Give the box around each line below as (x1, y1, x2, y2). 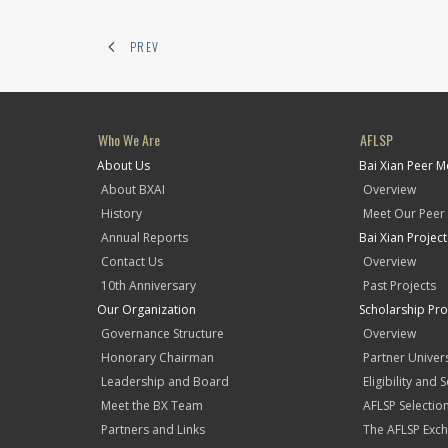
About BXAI (101, 181, 165, 198)
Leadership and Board (101, 373, 229, 390)
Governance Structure (101, 325, 224, 342)
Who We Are (98, 129, 160, 150)
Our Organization (97, 301, 196, 318)
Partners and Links (101, 421, 205, 438)
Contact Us (101, 253, 163, 270)
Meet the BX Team (101, 397, 203, 414)
